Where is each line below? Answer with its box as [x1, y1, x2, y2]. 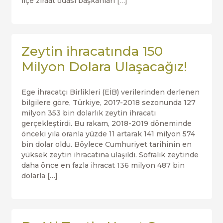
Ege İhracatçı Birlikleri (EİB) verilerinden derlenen [21, 88, 200, 97]
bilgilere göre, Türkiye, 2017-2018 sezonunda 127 [21, 98, 196, 107]
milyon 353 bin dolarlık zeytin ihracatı [21, 109, 156, 117]
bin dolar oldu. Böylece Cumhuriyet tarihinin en [21, 140, 192, 149]
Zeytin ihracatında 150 [21, 43, 163, 59]
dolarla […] [21, 171, 58, 180]
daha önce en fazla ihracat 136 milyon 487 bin [21, 161, 185, 170]
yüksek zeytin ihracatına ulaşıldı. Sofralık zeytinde [21, 150, 199, 159]
